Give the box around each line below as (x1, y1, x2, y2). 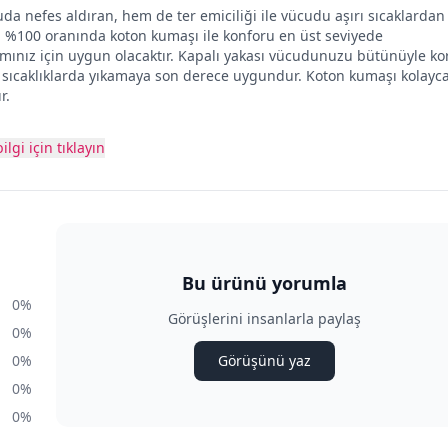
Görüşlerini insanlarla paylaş (167, 309, 361, 328)
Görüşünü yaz (217, 351, 311, 370)
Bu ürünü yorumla (181, 271, 347, 295)
